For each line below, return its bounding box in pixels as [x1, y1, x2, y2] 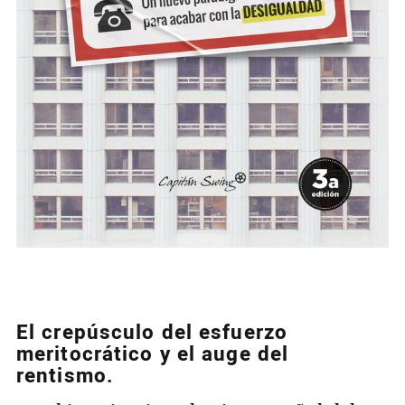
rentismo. [15, 362, 114, 391]
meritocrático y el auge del [15, 340, 289, 370]
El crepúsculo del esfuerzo [15, 318, 288, 348]
